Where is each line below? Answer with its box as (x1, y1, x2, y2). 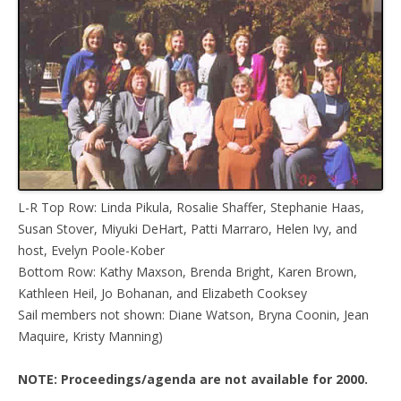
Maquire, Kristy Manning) (18, 327, 163, 345)
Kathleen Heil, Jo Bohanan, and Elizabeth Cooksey (18, 284, 307, 302)
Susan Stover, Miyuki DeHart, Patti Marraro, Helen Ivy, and (18, 219, 357, 237)
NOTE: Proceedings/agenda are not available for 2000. (18, 370, 368, 388)
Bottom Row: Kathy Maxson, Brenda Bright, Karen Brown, (18, 262, 357, 280)
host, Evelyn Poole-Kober (18, 241, 165, 259)
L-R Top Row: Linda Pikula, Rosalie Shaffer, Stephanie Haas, (18, 198, 364, 216)
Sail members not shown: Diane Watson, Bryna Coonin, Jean (18, 305, 369, 323)
